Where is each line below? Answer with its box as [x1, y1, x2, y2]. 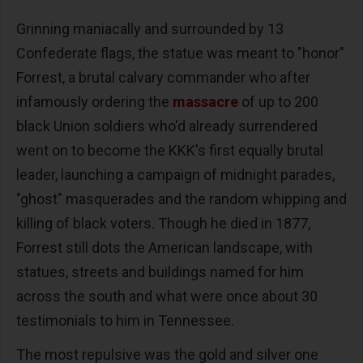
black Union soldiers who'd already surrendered [16, 117, 318, 135]
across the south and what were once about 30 [16, 287, 318, 305]
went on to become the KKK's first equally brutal [16, 141, 323, 159]
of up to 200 [241, 92, 318, 110]
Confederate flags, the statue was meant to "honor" [16, 44, 344, 62]
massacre [173, 92, 238, 110]
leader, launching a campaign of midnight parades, [16, 165, 335, 183]
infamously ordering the [16, 92, 173, 110]
